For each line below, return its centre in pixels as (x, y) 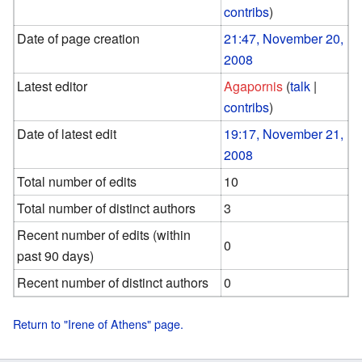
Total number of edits (77, 181)
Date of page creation (79, 38)
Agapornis (254, 86)
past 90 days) (56, 255)
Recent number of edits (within (104, 234)
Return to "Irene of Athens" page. (98, 324)
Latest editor (53, 86)
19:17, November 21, (284, 133)
